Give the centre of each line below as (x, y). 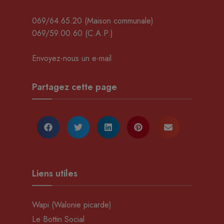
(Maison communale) (118, 20)
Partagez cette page (74, 87)
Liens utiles (55, 173)
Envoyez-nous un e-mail (72, 58)
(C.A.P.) (98, 33)
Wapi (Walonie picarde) (72, 204)
